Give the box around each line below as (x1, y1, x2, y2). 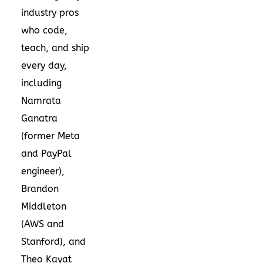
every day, (21, 59, 67, 71)
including (21, 77, 62, 89)
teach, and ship (21, 42, 89, 53)
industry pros (21, 6, 79, 18)
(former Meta (21, 130, 80, 141)
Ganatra (21, 112, 58, 124)
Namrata (21, 95, 61, 106)
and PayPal (21, 147, 72, 159)
